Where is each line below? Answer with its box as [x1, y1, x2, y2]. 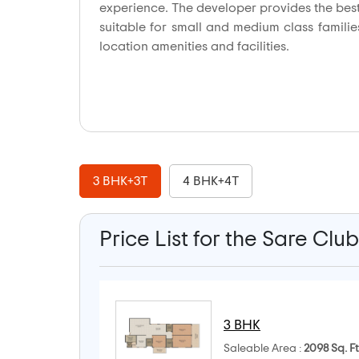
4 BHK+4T [183, 175, 239, 188]
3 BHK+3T [93, 175, 147, 188]
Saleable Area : [224, 343, 304, 355]
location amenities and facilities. [99, 40, 289, 54]
